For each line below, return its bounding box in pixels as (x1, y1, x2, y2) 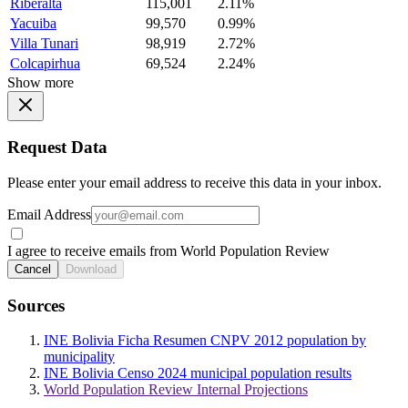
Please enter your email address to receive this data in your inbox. (7, 174, 382, 190)
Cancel (15, 261, 51, 276)
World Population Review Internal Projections (44, 382, 308, 398)
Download (66, 261, 117, 276)
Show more (7, 74, 74, 90)
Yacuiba (10, 15, 56, 31)
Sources (7, 295, 65, 315)
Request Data (7, 138, 107, 158)
